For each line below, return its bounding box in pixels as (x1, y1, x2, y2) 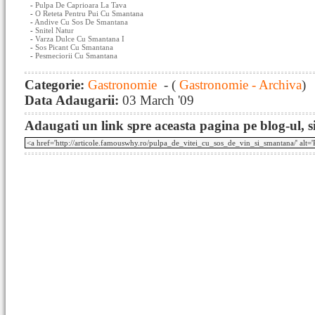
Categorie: (25, 77, 88, 92)
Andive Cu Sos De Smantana (34, 18, 128, 26)
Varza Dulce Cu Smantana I (35, 34, 124, 43)
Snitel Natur (35, 26, 74, 34)
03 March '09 (122, 93, 194, 108)
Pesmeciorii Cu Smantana (35, 51, 117, 60)
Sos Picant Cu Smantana (35, 43, 113, 51)
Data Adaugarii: (25, 93, 122, 108)
